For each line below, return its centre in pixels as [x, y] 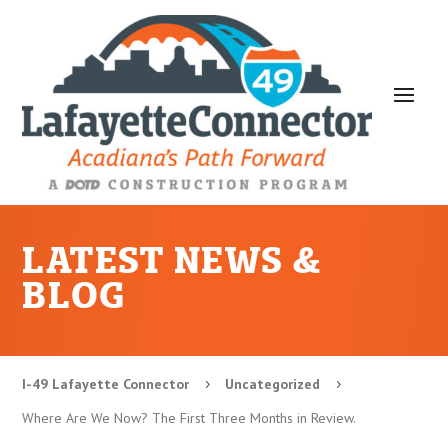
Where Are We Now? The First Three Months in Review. [189, 418]
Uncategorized [273, 384]
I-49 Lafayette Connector [106, 384]
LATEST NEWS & [172, 262]
